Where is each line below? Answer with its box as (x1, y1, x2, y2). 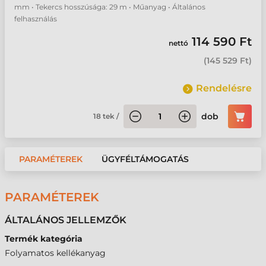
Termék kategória (5, 233, 83, 244)
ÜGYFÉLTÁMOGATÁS (102, 154, 189, 164)
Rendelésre (196, 83, 252, 94)
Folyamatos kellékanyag (5, 248, 106, 258)
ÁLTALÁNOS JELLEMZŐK (5, 214, 126, 226)
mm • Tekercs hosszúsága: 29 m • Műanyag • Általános (14, 2, 205, 11)
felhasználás (14, 14, 57, 23)
